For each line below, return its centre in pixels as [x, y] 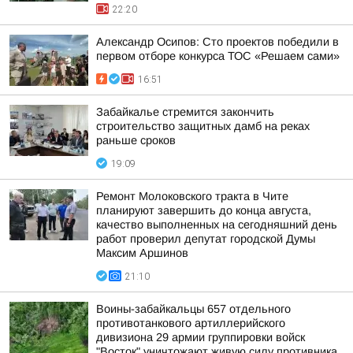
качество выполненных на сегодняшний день [217, 225]
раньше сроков [136, 140]
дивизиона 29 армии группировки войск [201, 337]
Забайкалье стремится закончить [185, 112]
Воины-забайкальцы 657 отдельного [193, 309]
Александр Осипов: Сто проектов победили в [217, 42]
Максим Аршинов [142, 253]
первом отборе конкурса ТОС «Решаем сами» [218, 56]
